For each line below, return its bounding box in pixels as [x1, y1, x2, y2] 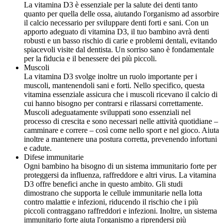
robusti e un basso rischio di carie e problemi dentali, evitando [24, 36, 217, 45]
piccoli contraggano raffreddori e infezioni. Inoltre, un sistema [24, 207, 217, 216]
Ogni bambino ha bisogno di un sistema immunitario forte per [24, 162, 217, 171]
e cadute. [24, 144, 52, 153]
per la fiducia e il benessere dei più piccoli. [24, 54, 157, 63]
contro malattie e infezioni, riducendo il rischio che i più [24, 198, 198, 207]
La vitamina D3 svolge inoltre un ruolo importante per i [24, 72, 197, 81]
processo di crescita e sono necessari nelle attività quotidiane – [24, 117, 218, 126]
